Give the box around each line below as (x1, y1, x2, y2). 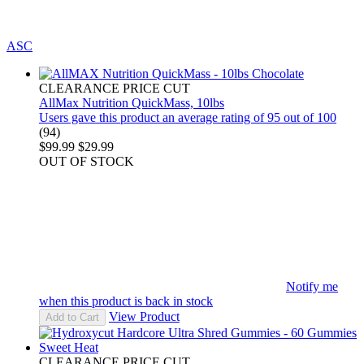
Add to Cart (45, 310, 99, 323)
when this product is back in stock (39, 293, 213, 308)
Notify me (286, 279, 338, 293)
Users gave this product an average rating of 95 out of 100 (39, 110, 336, 124)
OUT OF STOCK (39, 154, 134, 168)
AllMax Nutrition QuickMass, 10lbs (39, 95, 224, 110)
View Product (109, 309, 180, 323)
